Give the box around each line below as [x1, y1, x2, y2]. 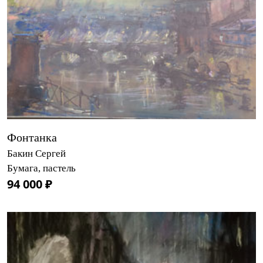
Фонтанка [7, 130, 57, 144]
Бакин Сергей [7, 147, 66, 159]
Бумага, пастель [7, 162, 76, 174]
